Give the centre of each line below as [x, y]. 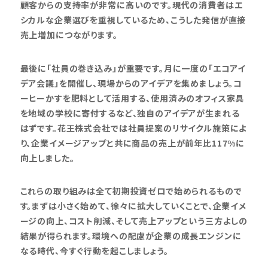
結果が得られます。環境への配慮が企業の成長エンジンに [131, 236]
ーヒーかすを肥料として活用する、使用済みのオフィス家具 [132, 98]
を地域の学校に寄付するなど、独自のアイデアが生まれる [130, 113]
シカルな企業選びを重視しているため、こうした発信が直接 [133, 19]
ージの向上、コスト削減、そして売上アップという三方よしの [134, 221]
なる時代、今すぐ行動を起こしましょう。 [94, 251]
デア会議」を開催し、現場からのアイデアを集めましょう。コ [131, 83]
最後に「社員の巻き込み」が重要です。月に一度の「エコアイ [133, 68]
